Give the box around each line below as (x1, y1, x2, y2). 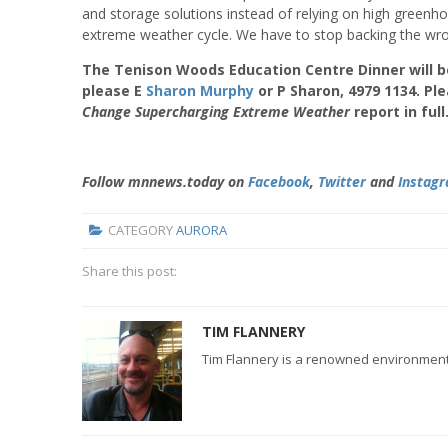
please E (82, 80, 146, 100)
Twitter (318, 171, 366, 191)
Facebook (248, 171, 310, 191)
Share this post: (82, 261, 177, 280)
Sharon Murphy (146, 80, 254, 100)
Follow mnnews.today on (82, 171, 248, 191)
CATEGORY (107, 221, 176, 240)
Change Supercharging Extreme (82, 101, 293, 121)
